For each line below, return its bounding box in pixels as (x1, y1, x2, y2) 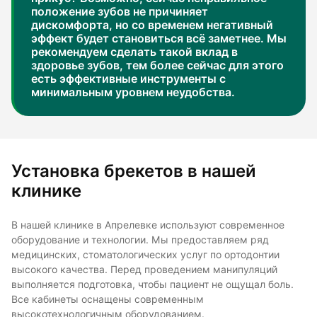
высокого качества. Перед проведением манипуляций (11, 264, 277, 276)
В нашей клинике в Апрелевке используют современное (11, 219, 284, 231)
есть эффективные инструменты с (31, 72, 226, 86)
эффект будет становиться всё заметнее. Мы (31, 32, 287, 46)
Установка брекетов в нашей (11, 161, 256, 182)
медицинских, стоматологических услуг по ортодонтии (11, 249, 279, 261)
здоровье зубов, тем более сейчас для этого (31, 59, 284, 73)
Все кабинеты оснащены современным (11, 294, 204, 306)
